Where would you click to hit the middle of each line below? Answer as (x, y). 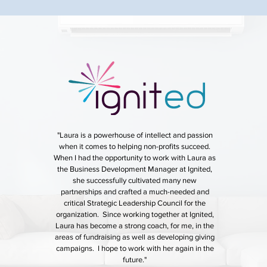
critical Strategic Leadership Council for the (135, 203)
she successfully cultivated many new (135, 180)
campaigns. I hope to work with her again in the (135, 248)
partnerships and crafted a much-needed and (135, 192)
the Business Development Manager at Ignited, (135, 169)
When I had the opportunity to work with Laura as (135, 158)
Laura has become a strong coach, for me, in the (135, 226)
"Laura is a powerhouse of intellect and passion (135, 135)
